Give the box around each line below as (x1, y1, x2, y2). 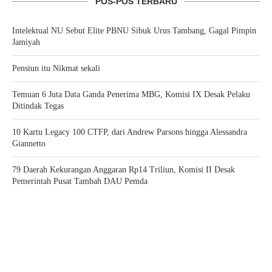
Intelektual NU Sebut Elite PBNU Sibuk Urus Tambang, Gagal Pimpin (12, 26, 256, 35)
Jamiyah (12, 38, 40, 47)
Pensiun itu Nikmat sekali (12, 64, 100, 73)
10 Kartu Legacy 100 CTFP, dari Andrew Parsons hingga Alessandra (12, 127, 247, 137)
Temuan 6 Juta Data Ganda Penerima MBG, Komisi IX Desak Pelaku (12, 90, 250, 99)
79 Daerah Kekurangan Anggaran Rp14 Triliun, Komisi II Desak (12, 165, 235, 174)
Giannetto (12, 139, 46, 148)
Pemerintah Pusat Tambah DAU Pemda (12, 177, 148, 186)
